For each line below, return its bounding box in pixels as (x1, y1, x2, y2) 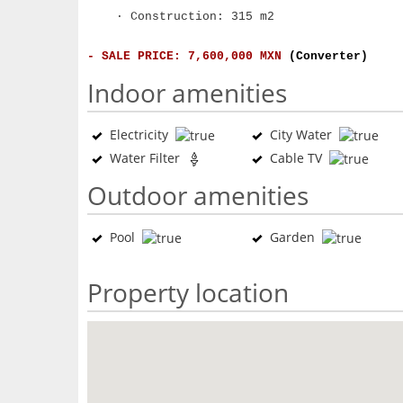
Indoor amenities (87, 76, 287, 110)
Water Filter (103, 149, 187, 166)
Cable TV (263, 149, 329, 166)
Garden (263, 228, 322, 246)
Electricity (103, 126, 175, 143)
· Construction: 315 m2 (87, 10, 274, 23)
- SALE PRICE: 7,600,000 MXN (87, 49, 289, 63)
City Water (263, 126, 339, 143)
